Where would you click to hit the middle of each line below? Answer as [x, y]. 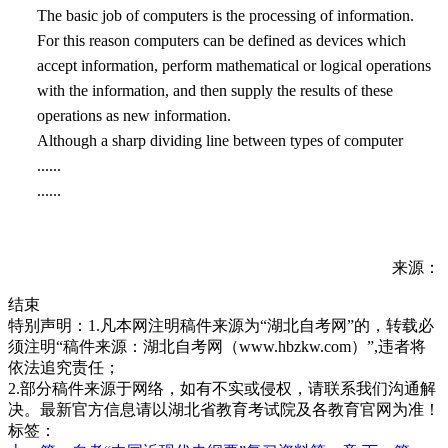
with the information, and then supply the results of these [215, 90]
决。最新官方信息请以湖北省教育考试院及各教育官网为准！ [224, 409]
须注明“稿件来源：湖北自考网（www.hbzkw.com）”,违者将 [217, 346]
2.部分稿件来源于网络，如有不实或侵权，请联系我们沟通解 [222, 388]
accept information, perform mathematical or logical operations [234, 65]
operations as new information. [134, 115]
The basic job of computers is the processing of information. [225, 15]
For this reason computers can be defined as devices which [221, 40]
